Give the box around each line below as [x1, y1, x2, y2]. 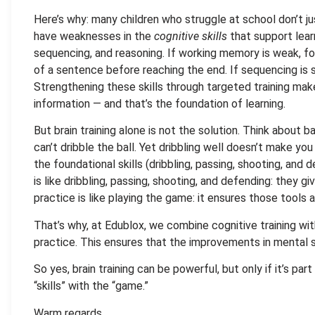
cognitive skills [154, 29, 227, 43]
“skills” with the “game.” [34, 279, 148, 293]
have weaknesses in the [34, 29, 154, 43]
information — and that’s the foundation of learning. [34, 96, 285, 110]
